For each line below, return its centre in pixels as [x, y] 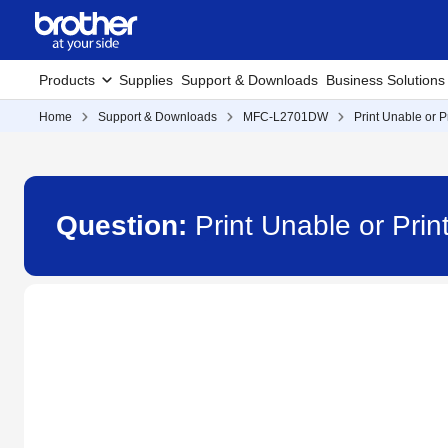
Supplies [146, 80]
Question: [125, 225]
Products [67, 80]
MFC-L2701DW [285, 117]
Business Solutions [385, 80]
